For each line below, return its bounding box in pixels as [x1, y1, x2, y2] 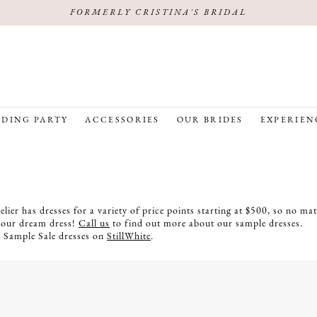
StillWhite [107, 231, 151, 243]
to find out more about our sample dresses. [110, 219, 303, 230]
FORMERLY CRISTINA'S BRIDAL [70, 8, 247, 17]
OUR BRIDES [176, 116, 243, 125]
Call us [79, 219, 110, 230]
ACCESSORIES [85, 116, 160, 125]
